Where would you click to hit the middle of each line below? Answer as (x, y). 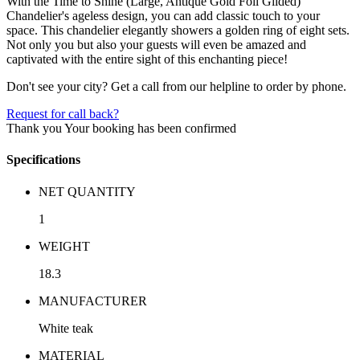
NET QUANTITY (87, 191)
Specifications (43, 160)
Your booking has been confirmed (150, 129)
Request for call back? (63, 114)
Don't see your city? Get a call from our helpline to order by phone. (176, 87)
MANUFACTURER (93, 301)
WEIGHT (64, 246)
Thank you (35, 129)
